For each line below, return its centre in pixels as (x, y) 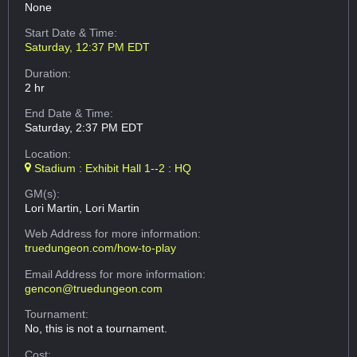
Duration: (48, 73)
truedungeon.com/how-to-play (101, 248)
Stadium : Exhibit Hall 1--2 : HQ (112, 168)
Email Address (63, 274)
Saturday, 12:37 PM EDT (88, 47)
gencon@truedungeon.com (94, 288)
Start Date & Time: (71, 33)
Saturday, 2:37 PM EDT (84, 128)
